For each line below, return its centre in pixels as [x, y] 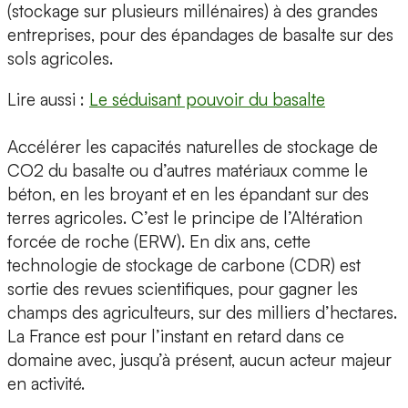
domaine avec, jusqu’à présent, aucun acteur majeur [199, 360]
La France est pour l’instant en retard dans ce [176, 337]
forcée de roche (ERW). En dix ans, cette [159, 242]
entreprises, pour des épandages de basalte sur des [200, 35]
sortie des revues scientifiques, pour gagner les [183, 289]
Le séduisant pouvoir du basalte [207, 100]
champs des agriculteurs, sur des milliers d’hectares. [202, 313]
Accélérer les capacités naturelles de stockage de [193, 147]
